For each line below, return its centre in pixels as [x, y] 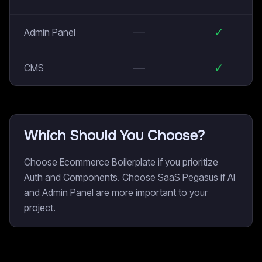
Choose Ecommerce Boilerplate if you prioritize [121, 162]
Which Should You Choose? [114, 136]
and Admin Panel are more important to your [116, 192]
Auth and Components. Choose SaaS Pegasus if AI [130, 177]
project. [40, 208]
